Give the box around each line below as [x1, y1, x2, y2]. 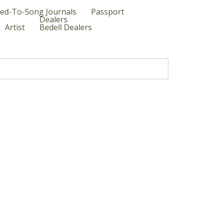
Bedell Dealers [39, 22, 92, 33]
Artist [5, 22, 25, 33]
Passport [91, 6, 124, 17]
